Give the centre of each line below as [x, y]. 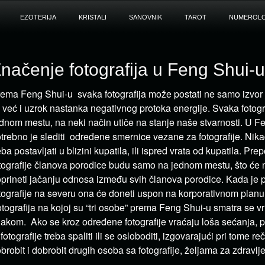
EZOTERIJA [38, 17]
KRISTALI [92, 17]
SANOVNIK [145, 17]
